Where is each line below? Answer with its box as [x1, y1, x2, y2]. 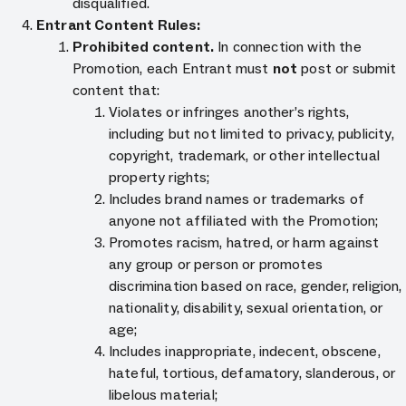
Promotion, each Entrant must [72, 60, 273, 77]
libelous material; [109, 386, 217, 403]
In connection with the [214, 38, 362, 55]
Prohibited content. [72, 38, 215, 55]
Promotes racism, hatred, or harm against [109, 234, 380, 251]
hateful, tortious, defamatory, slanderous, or [109, 364, 396, 382]
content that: [72, 82, 168, 99]
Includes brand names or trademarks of [109, 190, 364, 208]
